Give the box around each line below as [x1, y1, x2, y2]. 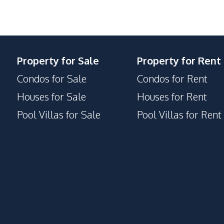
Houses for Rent [137, 90, 207, 103]
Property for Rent [137, 54, 221, 67]
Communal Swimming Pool [4, 73, 124, 86]
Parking [4, 105, 37, 118]
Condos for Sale [17, 72, 86, 85]
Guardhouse [4, 89, 56, 102]
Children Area [4, 57, 64, 70]
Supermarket [4, 23, 62, 36]
